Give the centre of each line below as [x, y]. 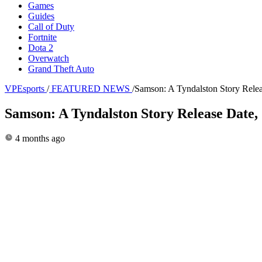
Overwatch [49, 58]
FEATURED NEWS [91, 88]
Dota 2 [41, 47]
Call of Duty [51, 26]
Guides [41, 16]
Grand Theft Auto [61, 68]
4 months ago [39, 138]
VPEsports [25, 88]
